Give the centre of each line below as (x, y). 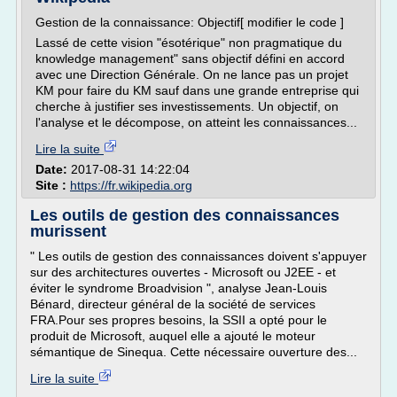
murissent (68, 231)
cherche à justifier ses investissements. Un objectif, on (187, 106)
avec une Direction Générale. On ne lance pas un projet (192, 74)
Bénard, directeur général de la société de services (173, 304)
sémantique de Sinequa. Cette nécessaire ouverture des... (194, 352)
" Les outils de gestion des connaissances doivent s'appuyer (198, 256)
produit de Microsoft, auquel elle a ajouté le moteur (173, 336)
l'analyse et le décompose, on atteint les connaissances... (196, 122)
